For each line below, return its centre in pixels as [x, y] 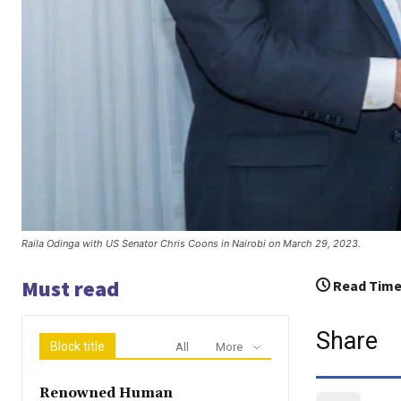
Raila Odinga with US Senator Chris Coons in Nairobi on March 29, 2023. [191, 243]
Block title [77, 346]
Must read [70, 288]
